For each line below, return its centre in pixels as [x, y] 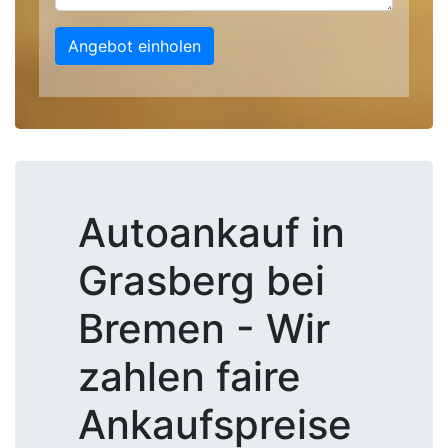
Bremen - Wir [204, 328]
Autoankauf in [211, 232]
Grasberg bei [201, 280]
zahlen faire [189, 376]
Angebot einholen [134, 46]
